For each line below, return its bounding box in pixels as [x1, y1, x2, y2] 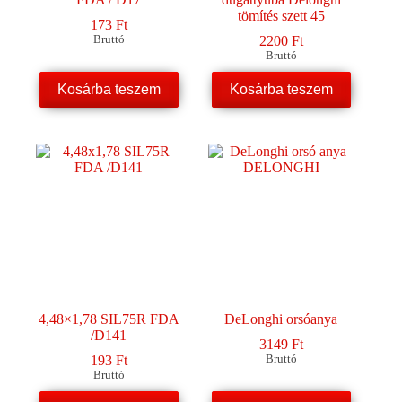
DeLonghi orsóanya [224, 310, 338, 327]
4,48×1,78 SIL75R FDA [38, 310, 179, 327]
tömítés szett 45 [237, 7, 325, 23]
